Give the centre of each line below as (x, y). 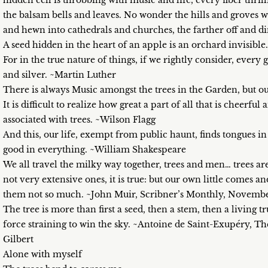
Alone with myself (42, 254)
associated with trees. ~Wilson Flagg (79, 120)
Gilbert (18, 239)
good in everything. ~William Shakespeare (95, 150)
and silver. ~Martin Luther (60, 75)
